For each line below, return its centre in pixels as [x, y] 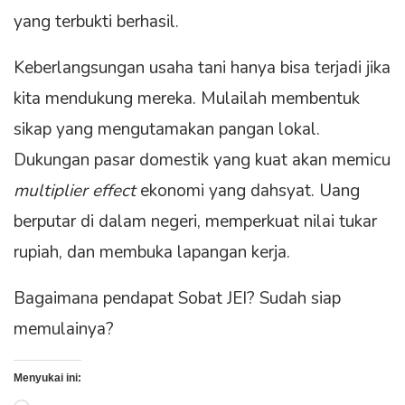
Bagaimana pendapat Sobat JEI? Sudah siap [177, 299]
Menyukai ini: [47, 378]
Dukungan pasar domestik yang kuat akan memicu [202, 160]
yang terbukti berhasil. [96, 22]
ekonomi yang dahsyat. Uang [248, 191]
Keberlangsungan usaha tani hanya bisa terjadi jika [202, 68]
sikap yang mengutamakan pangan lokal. [167, 130]
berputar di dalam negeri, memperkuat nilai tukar [195, 222]
